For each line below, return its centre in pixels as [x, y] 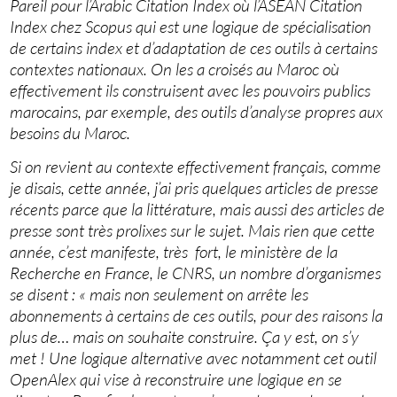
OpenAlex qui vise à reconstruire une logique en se [176, 380]
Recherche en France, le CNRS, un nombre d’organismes [196, 273]
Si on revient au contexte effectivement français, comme [196, 167]
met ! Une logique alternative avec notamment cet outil [194, 358]
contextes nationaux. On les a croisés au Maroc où [175, 70]
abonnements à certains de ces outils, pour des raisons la [197, 316]
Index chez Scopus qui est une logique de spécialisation [191, 27]
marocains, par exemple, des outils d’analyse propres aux [197, 112]
